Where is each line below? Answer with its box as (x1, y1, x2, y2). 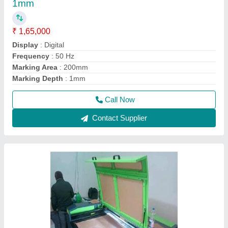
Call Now (104, 95, 135, 104)
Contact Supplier (90, 113, 147, 122)
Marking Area (12, 63, 58, 71)
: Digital (38, 41, 64, 49)
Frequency (12, 52, 49, 60)
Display (12, 41, 38, 49)
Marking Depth (12, 74, 63, 82)
